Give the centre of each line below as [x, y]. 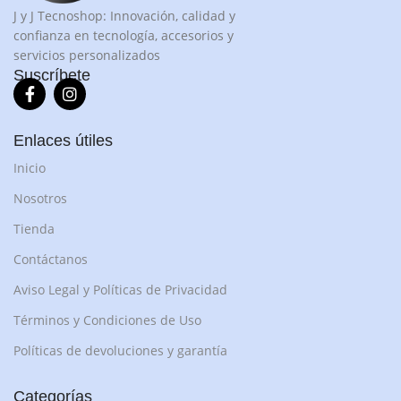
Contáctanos [51, 260]
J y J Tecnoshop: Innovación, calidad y [124, 16]
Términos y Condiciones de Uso [107, 320]
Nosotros [40, 199]
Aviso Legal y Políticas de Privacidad [120, 290]
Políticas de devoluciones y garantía [120, 351]
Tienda [34, 229]
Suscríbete [52, 76]
